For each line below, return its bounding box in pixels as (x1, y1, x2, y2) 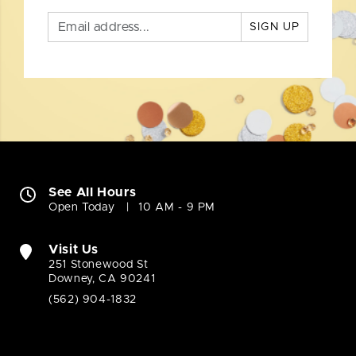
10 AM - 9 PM (138, 202, 216, 214)
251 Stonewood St (48, 259, 149, 271)
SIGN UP (250, 21, 300, 33)
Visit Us (48, 243, 99, 257)
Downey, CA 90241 (48, 273, 156, 285)
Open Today (48, 202, 115, 214)
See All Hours (48, 186, 137, 199)
